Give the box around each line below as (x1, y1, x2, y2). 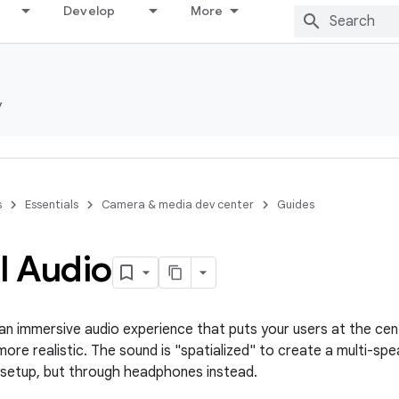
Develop (62, 3, 116, 19)
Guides (277, 197, 314, 212)
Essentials (25, 197, 78, 212)
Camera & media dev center (102, 197, 254, 212)
